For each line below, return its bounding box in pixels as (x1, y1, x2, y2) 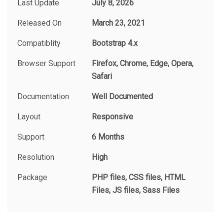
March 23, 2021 (92, 18, 146, 28)
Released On (17, 18, 62, 28)
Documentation (17, 91, 69, 101)
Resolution (17, 152, 54, 162)
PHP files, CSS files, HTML (92, 172, 186, 182)
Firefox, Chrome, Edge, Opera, (92, 58, 194, 68)
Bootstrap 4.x (92, 38, 138, 48)
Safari (92, 71, 112, 81)
